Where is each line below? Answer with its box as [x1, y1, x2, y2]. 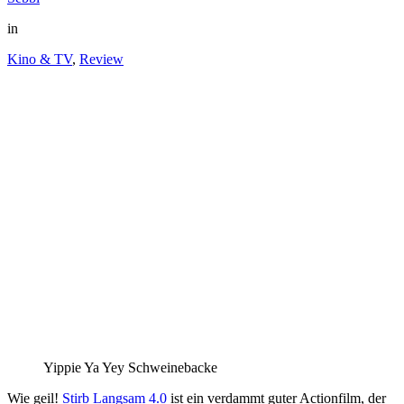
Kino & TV [7, 50, 72, 67]
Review [79, 50, 124, 67]
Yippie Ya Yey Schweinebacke [43, 359, 217, 375]
